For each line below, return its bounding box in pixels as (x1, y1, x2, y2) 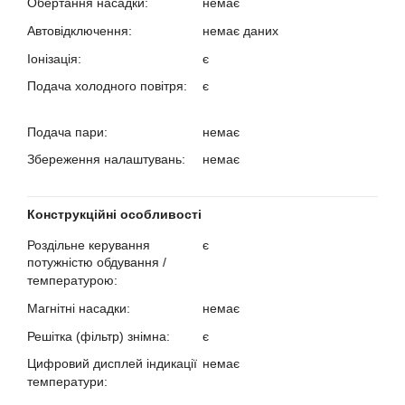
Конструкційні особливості (27, 207, 202, 221)
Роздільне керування (27, 238, 150, 252)
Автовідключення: (27, 24, 136, 38)
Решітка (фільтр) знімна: (27, 329, 174, 344)
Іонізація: (27, 52, 85, 66)
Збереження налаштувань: (27, 152, 189, 166)
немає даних (202, 24, 278, 38)
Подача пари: (27, 125, 111, 139)
